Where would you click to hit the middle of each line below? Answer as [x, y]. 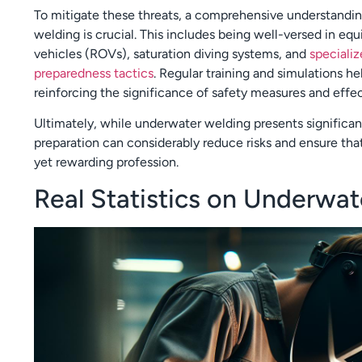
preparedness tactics [94, 73]
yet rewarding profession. [106, 162]
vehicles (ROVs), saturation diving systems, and [172, 53]
